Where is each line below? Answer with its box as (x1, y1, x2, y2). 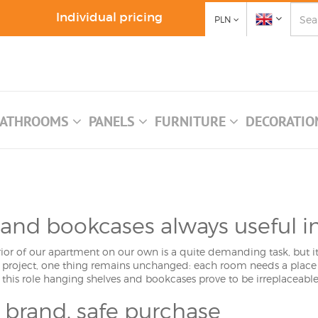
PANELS (89, 112, 138, 131)
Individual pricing (56, 10, 163, 25)
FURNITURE (155, 112, 229, 131)
